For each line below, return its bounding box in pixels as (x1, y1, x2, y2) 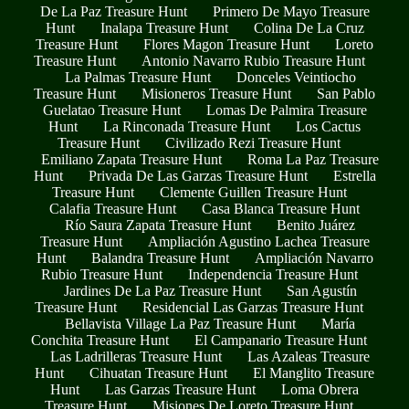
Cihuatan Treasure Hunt (89, 365, 227, 382)
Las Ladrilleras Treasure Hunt (50, 349, 222, 365)
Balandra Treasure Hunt (90, 250, 229, 267)
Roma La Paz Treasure (247, 152, 379, 168)
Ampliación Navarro (254, 250, 373, 267)
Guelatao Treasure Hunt (42, 102, 181, 119)
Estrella (332, 168, 376, 184)
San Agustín (286, 283, 357, 299)
